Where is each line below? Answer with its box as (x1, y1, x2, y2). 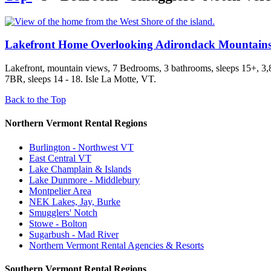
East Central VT (29, 152, 91, 163)
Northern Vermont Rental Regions (5, 118, 147, 129)
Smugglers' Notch (29, 207, 97, 218)
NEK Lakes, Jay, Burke (29, 196, 120, 207)
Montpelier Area (29, 185, 91, 196)
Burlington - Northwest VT (29, 142, 134, 152)
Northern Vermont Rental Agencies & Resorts (29, 240, 204, 250)
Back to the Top (5, 94, 66, 105)
